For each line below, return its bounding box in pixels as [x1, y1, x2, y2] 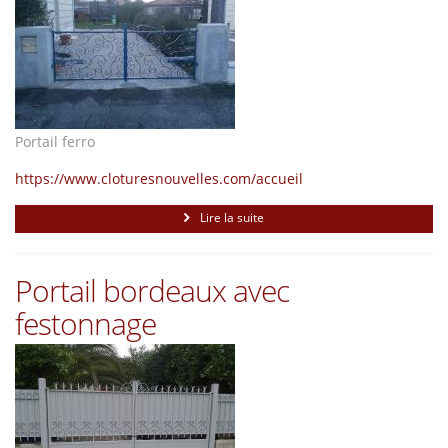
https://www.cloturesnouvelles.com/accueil [15, 169, 303, 188]
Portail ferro [15, 132, 95, 151]
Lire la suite [200, 209, 264, 226]
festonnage [15, 303, 156, 344]
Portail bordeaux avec [15, 270, 289, 311]
